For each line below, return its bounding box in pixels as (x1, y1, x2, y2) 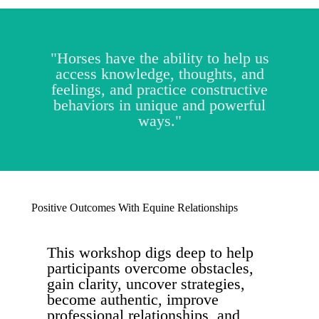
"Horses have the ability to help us (50, 49, 269, 67)
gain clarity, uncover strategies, (47, 275, 245, 293)
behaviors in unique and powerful (53, 96, 266, 114)
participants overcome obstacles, (47, 259, 253, 277)
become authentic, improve (47, 291, 219, 308)
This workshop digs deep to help (47, 244, 253, 261)
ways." (137, 112, 182, 130)
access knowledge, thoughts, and (55, 65, 264, 83)
